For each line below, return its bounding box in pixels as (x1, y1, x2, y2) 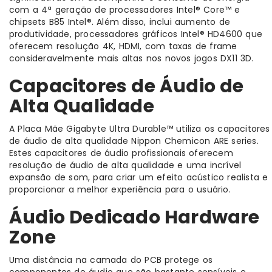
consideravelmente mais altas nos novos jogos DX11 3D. (9, 52, 254, 65)
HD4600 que (204, 28, 263, 41)
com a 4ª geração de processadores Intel (9, 4, 195, 16)
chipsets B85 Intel (9, 16, 87, 29)
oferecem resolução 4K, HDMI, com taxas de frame (9, 40, 237, 53)
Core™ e (200, 4, 240, 16)
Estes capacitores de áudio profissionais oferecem (9, 147, 233, 160)
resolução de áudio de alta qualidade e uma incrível (9, 159, 242, 172)
